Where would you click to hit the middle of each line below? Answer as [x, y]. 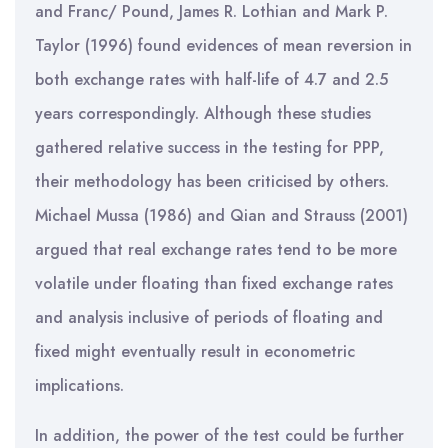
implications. [79, 385]
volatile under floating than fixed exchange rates [214, 283]
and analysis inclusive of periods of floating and [209, 317]
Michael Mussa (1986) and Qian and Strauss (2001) [221, 215]
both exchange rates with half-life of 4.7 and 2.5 [211, 79]
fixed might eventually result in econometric [195, 351]
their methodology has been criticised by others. [212, 181]
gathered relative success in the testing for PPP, [209, 147]
